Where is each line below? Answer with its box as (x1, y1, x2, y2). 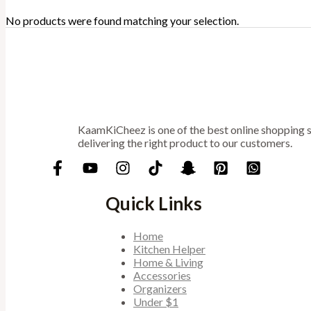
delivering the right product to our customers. (78, 136, 292, 150)
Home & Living (133, 255, 203, 269)
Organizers (133, 282, 187, 296)
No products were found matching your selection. (6, 14, 239, 28)
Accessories (133, 269, 191, 283)
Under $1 (133, 295, 178, 309)
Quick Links (106, 192, 202, 215)
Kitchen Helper (133, 242, 205, 256)
